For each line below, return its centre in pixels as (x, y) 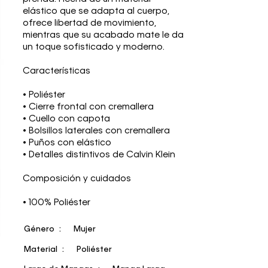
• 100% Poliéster (57, 203)
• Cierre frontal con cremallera (89, 107)
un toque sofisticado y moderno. (94, 48)
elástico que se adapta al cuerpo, (96, 12)
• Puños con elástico (67, 143)
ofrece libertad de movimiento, (90, 24)
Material (41, 249)
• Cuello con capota (67, 119)
